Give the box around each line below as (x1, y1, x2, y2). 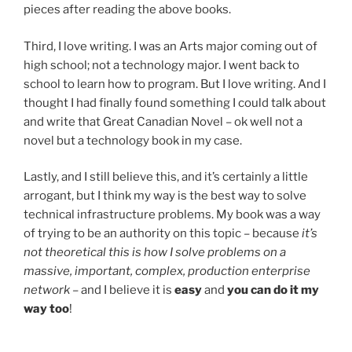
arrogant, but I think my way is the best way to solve (24, 189, 306, 203)
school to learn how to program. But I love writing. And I (24, 76, 326, 91)
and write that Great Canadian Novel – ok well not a (24, 114, 302, 129)
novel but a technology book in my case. (24, 133, 242, 148)
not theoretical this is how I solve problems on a (24, 245, 286, 260)
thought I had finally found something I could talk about (24, 95, 326, 110)
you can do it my (227, 283, 319, 298)
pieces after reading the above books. (24, 2, 231, 17)
